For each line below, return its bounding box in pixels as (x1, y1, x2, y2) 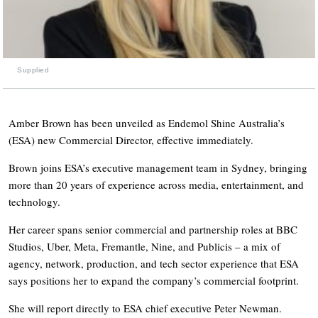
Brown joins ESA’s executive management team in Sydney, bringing (9, 160, 307, 175)
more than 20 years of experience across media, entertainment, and (9, 177, 304, 192)
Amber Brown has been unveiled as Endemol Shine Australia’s (9, 115, 285, 130)
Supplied (17, 65, 49, 74)
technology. (9, 194, 60, 209)
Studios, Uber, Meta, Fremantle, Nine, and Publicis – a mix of (9, 238, 280, 253)
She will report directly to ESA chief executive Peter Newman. (9, 300, 282, 315)
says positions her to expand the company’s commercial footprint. (9, 273, 299, 287)
